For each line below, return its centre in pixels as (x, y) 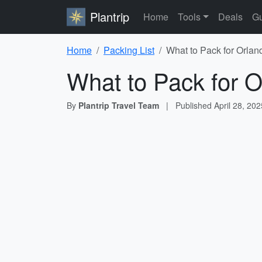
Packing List (129, 50)
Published (195, 105)
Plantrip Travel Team (119, 105)
